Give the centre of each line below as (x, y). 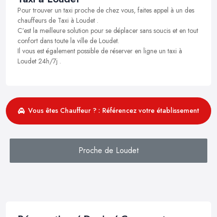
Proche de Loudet (108, 150)
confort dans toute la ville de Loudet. (68, 40)
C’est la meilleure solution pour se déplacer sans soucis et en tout (108, 30)
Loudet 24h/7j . (39, 61)
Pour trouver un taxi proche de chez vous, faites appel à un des (106, 10)
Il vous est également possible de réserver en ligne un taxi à (100, 51)
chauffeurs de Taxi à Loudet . (58, 20)
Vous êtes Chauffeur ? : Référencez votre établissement (114, 111)
